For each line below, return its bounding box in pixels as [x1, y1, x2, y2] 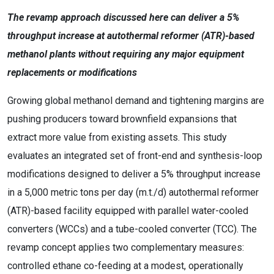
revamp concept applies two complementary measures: [7, 242, 244, 253]
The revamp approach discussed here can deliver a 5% [7, 12, 239, 23]
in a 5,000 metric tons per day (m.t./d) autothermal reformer [7, 187, 259, 198]
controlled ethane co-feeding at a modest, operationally [7, 260, 243, 272]
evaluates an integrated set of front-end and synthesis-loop [7, 150, 262, 161]
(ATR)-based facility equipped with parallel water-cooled [7, 205, 248, 217]
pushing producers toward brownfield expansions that [7, 113, 237, 125]
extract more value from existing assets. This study [7, 131, 227, 143]
